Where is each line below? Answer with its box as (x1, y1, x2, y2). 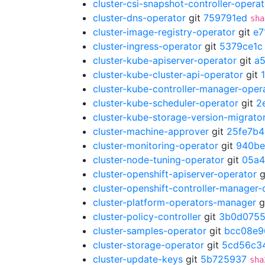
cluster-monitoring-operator (93, 140, 218, 151)
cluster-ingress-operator (93, 40, 202, 52)
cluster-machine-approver (93, 125, 209, 137)
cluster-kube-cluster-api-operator (93, 69, 243, 80)
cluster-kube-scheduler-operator (93, 97, 238, 109)
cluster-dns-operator (93, 12, 186, 24)
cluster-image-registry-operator (93, 26, 235, 38)
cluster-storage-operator (93, 239, 204, 251)
